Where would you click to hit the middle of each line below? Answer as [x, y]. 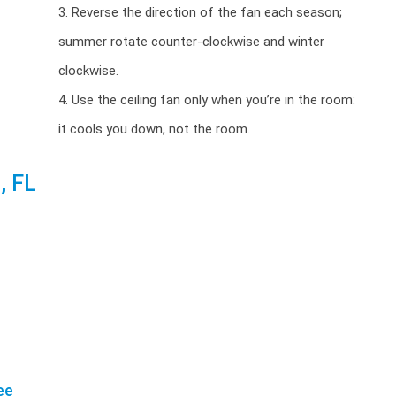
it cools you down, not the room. [154, 129]
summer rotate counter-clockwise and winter [191, 42]
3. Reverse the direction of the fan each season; [200, 12]
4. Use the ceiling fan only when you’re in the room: [206, 100]
